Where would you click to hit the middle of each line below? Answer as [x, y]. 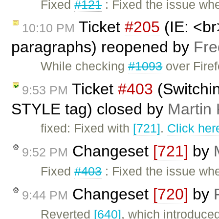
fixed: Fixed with [87, 128]
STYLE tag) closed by [89, 109]
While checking [85, 66]
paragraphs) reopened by [102, 47]
